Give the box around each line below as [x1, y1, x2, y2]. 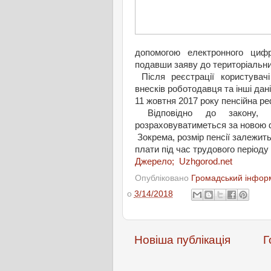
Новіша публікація [134, 233, 230, 246]
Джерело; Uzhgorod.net [135, 157, 232, 166]
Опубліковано [135, 173, 191, 183]
